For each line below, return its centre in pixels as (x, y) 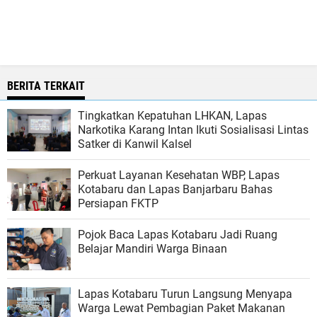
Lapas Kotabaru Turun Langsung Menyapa (185, 294)
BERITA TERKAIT (46, 86)
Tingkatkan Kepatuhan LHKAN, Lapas (172, 116)
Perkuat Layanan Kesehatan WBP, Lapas (179, 175)
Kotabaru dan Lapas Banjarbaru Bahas (175, 190)
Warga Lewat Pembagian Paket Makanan (181, 309)
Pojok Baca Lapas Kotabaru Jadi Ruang (178, 235)
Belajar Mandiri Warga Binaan (152, 249)
